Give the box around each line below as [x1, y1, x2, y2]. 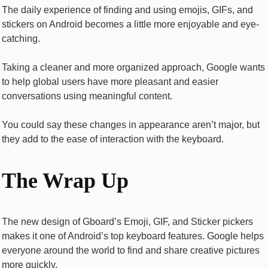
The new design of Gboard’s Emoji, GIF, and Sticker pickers [2, 216, 253, 227]
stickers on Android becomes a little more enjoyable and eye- [2, 19, 259, 29]
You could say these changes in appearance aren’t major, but [2, 119, 260, 130]
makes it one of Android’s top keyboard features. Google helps [2, 230, 264, 241]
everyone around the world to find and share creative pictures [2, 245, 260, 255]
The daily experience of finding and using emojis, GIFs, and [2, 4, 253, 15]
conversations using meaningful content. [2, 90, 175, 101]
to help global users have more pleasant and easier [2, 76, 218, 87]
